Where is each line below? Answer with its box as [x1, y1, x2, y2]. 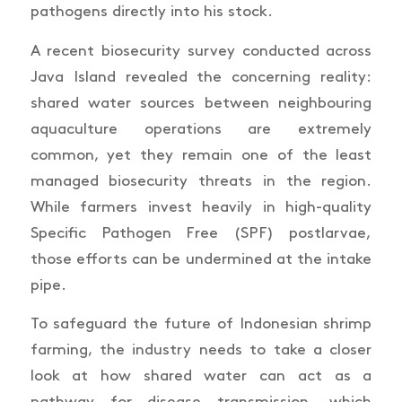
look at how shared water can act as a [30, 369, 372, 384]
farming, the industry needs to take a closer [30, 343, 372, 358]
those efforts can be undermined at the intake [30, 251, 372, 267]
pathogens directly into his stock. [30, 4, 273, 19]
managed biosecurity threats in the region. [30, 173, 372, 188]
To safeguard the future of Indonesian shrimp [30, 317, 372, 332]
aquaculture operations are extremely [30, 121, 372, 136]
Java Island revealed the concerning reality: [30, 69, 372, 84]
